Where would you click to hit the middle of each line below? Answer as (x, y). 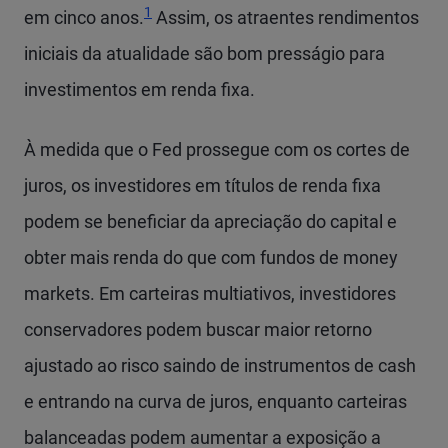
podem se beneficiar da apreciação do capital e (210, 221)
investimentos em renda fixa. (139, 89)
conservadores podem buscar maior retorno (198, 329)
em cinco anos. (84, 17)
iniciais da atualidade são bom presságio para (204, 53)
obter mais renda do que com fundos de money (211, 257)
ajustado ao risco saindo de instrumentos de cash (220, 365)
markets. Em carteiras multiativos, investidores (210, 293)
